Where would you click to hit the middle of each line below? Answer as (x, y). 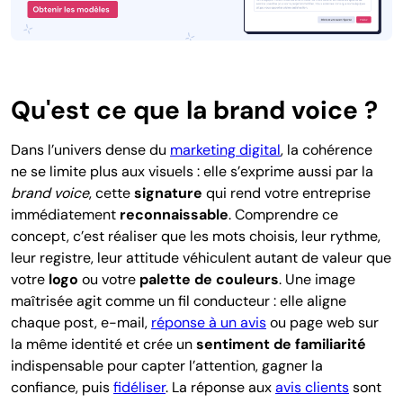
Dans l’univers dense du (90, 149)
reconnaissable (174, 214)
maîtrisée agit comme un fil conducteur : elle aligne (179, 300)
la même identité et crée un (103, 344)
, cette (112, 193)
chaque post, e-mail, (81, 322)
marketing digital (225, 149)
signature (168, 193)
